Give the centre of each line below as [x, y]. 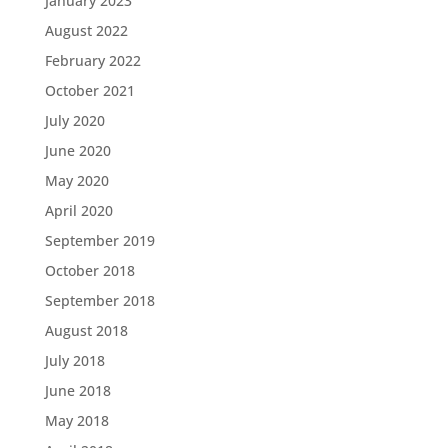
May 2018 [76, 420]
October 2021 [89, 90]
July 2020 [74, 120]
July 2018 [74, 360]
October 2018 [89, 270]
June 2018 [77, 390]
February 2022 [92, 60]
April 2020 [78, 210]
